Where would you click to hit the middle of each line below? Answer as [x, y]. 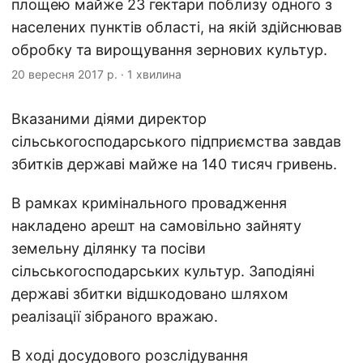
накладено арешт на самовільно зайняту [156, 226]
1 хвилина [154, 74]
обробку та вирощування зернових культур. [169, 50]
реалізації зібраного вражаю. [115, 316]
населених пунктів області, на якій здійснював [177, 27]
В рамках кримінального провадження [149, 203]
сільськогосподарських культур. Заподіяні [163, 271]
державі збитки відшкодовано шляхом [150, 294]
